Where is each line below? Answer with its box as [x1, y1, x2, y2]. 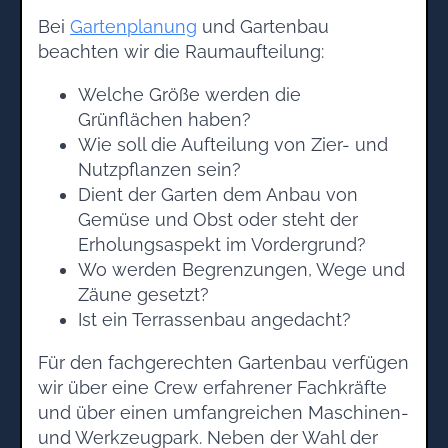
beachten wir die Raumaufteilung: [38, 40, 324, 62]
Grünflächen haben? [78, 108, 251, 130]
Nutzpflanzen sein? [78, 158, 241, 180]
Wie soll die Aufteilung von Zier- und [78, 133, 388, 155]
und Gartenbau [197, 15, 329, 37]
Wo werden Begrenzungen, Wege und [78, 258, 405, 280]
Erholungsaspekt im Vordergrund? [78, 233, 366, 255]
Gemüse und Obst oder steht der [78, 208, 358, 230]
